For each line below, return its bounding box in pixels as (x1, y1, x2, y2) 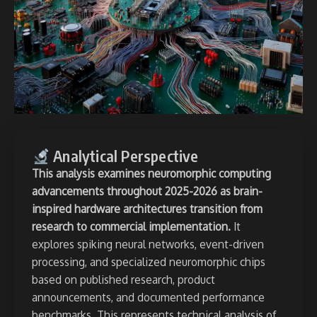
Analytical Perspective (50, 146, 199, 166)
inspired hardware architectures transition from (32, 202, 263, 217)
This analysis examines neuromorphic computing (32, 166, 271, 181)
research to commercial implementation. (32, 219, 231, 234)
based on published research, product (32, 272, 215, 287)
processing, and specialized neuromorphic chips (32, 255, 265, 270)
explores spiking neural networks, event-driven (32, 237, 264, 252)
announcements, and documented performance (32, 290, 265, 305)
